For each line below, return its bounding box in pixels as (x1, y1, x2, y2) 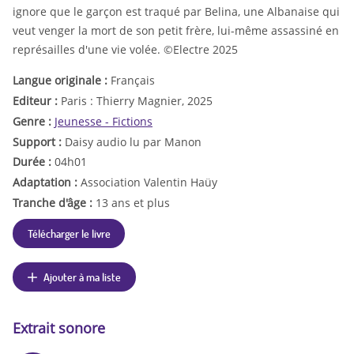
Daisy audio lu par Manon (65, 134, 201, 149)
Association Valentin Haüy (81, 175, 217, 190)
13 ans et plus (96, 195, 170, 211)
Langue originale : (13, 73, 111, 88)
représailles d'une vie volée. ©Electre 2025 (13, 42, 238, 58)
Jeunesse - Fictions (55, 113, 153, 129)
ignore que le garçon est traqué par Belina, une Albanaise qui (13, 4, 340, 20)
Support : (13, 134, 65, 149)
